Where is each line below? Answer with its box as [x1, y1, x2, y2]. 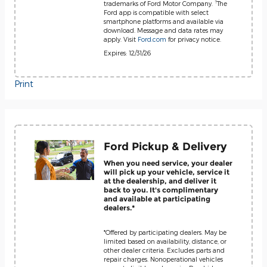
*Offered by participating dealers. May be [104, 228, 226, 236]
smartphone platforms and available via [104, 17, 223, 25]
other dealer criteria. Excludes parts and [104, 246, 225, 254]
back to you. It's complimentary [104, 185, 218, 194]
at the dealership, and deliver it [104, 176, 216, 185]
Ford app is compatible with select [104, 8, 209, 16]
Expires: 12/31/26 [104, 48, 151, 57]
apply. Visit [104, 35, 138, 43]
